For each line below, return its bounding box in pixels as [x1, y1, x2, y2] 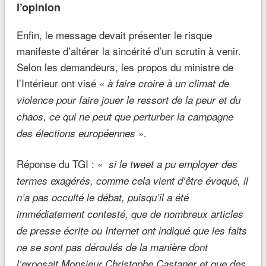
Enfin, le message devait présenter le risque [16, 27, 212, 42]
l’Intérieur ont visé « [16, 75, 107, 90]
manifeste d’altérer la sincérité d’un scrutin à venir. [16, 43, 241, 58]
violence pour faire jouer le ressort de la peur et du [16, 92, 240, 107]
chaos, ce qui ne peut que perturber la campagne [16, 109, 233, 123]
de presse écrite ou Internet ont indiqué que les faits [16, 223, 247, 237]
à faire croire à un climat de [107, 75, 229, 90]
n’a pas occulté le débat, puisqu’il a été [16, 189, 189, 204]
